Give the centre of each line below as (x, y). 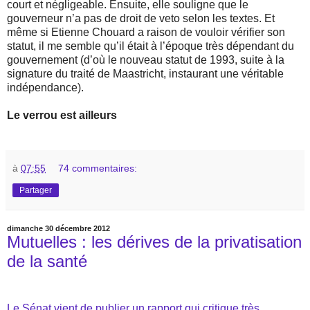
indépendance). (45, 88)
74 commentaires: (98, 168)
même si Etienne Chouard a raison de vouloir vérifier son (146, 33)
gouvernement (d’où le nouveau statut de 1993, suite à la (146, 60)
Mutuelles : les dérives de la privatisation (154, 242)
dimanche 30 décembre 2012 (58, 229)
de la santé (47, 262)
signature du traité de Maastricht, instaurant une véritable (145, 74)
